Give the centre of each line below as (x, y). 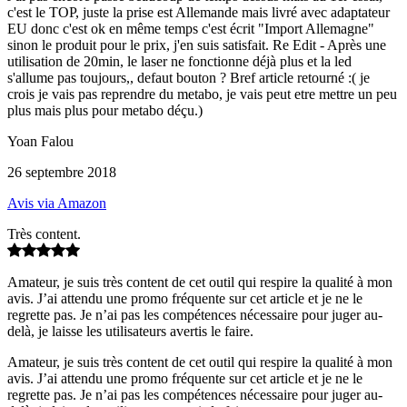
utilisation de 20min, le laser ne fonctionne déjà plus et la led (179, 61)
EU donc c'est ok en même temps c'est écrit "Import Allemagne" (191, 28)
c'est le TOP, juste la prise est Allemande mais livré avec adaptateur (199, 12)
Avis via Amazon (57, 203)
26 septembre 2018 (62, 172)
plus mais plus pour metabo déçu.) (105, 110)
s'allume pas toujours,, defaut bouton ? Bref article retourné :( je (189, 77)
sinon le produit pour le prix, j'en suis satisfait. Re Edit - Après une (197, 45)
